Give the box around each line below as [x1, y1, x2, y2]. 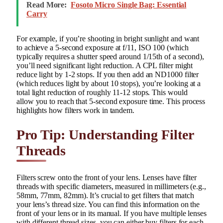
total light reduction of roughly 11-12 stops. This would [16, 88, 188, 97]
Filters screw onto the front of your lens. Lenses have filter [16, 173, 197, 182]
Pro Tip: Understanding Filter [16, 126, 194, 142]
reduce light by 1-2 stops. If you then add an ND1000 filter [16, 70, 199, 79]
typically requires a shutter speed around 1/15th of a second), [16, 52, 205, 61]
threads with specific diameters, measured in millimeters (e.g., [16, 182, 206, 191]
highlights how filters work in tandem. [16, 106, 134, 115]
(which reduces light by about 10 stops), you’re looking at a [16, 79, 201, 88]
